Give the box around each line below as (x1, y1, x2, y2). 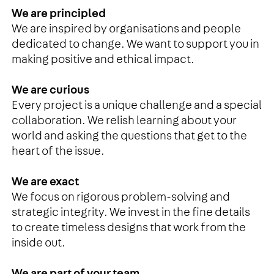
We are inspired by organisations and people (11, 23, 241, 35)
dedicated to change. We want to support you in (11, 38, 259, 50)
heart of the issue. (11, 145, 105, 157)
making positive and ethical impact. (11, 53, 194, 65)
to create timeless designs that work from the (11, 221, 246, 234)
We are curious (11, 84, 89, 96)
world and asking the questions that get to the (11, 130, 247, 142)
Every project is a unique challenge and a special (11, 99, 262, 111)
